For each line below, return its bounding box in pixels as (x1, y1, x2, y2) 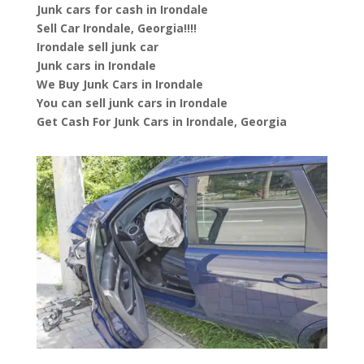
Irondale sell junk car (36, 38, 158, 54)
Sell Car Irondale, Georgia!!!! (36, 19, 197, 36)
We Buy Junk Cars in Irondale (36, 76, 203, 92)
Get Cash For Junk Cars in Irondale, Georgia (36, 113, 287, 129)
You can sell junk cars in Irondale (36, 94, 227, 110)
